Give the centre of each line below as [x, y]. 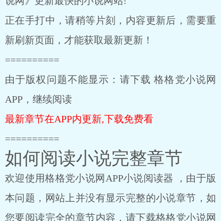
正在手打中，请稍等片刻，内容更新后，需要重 [110, 20]
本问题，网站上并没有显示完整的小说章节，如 [110, 198]
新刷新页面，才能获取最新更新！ [79, 40]
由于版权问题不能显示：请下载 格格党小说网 [110, 79]
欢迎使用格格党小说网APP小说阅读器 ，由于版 [110, 178]
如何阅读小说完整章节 [94, 158]
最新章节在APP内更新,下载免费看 [79, 119]
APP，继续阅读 [38, 99]
